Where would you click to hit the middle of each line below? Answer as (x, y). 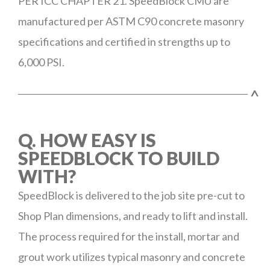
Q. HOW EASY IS (87, 140)
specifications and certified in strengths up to (124, 42)
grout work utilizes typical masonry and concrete (132, 257)
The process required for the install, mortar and (129, 236)
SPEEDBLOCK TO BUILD (119, 158)
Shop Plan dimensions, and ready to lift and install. (133, 216)
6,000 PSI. (41, 62)
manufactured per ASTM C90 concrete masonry (131, 21)
